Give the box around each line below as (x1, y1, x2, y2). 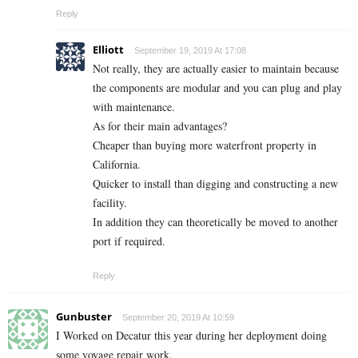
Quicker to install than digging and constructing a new (93, 176, 338, 192)
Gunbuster (56, 309, 112, 324)
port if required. (93, 233, 165, 249)
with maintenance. (93, 99, 175, 115)
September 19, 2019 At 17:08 (134, 46, 246, 56)
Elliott (93, 42, 124, 58)
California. (93, 157, 141, 173)
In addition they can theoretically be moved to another (93, 214, 338, 230)
